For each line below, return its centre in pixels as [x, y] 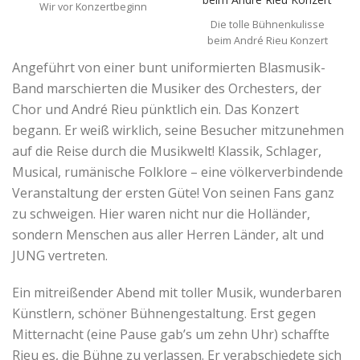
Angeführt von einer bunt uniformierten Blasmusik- [169, 67]
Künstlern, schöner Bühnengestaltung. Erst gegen [164, 313]
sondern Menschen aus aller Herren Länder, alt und [168, 234]
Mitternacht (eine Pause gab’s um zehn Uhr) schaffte [171, 334]
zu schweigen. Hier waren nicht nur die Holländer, [161, 213]
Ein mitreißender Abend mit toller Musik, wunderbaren [177, 292]
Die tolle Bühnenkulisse [267, 24]
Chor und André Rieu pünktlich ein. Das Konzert [155, 109]
